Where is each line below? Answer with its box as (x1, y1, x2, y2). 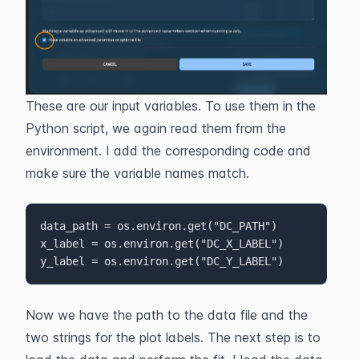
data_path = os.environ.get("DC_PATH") (39, 220, 277, 233)
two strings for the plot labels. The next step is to (26, 329, 321, 345)
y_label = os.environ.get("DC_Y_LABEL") (39, 255, 284, 268)
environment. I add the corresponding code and (26, 142, 311, 159)
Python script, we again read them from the (26, 119, 286, 136)
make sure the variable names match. (26, 164, 249, 181)
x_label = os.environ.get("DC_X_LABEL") (39, 237, 284, 251)
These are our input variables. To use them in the (26, 97, 316, 114)
